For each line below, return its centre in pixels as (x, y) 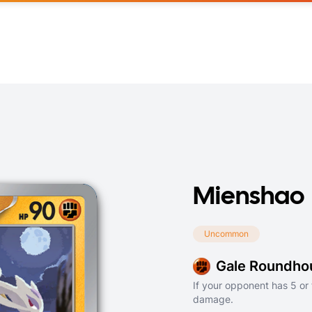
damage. (213, 299)
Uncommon (226, 234)
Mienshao (249, 197)
